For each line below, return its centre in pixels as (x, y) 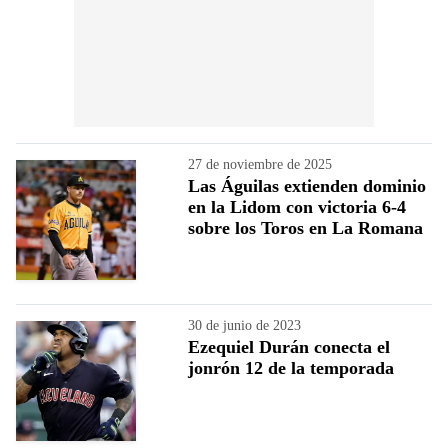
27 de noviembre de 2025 (260, 164)
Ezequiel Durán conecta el (289, 346)
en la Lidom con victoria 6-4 (297, 206)
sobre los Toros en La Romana (305, 227)
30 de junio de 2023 (244, 325)
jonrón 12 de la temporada (291, 367)
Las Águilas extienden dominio (307, 185)
